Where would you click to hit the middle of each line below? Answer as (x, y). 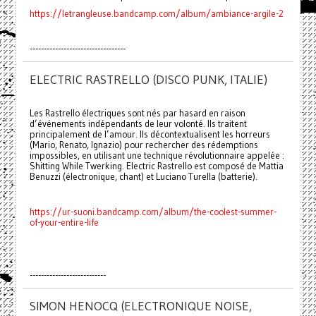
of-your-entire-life (64, 223)
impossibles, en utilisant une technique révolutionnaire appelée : (157, 156)
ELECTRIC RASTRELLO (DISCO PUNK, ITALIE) (148, 80)
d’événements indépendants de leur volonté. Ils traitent (138, 124)
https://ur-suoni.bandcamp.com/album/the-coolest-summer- (153, 212)
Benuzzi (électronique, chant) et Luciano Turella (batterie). (143, 177)
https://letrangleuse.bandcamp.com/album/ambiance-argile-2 (156, 14)
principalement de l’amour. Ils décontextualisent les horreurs (150, 135)
